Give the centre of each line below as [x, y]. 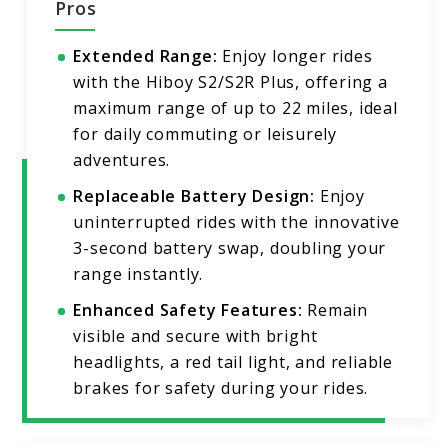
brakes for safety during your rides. [221, 388]
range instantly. [138, 274]
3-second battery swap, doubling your [230, 248]
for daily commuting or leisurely [205, 134]
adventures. [122, 160]
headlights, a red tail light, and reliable [233, 362]
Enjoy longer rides [295, 56]
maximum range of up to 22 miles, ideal [235, 108]
